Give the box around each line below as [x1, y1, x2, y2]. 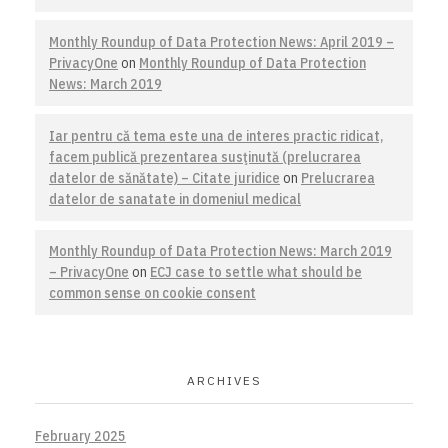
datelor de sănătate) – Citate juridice [49, 168, 280, 187]
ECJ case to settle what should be [150, 262, 362, 281]
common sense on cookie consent [49, 283, 256, 302]
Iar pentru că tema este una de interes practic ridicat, [49, 126, 383, 145]
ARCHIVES [186, 373, 262, 389]
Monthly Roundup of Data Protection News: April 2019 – [49, 32, 394, 51]
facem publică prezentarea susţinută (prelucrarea [49, 147, 361, 166]
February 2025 [35, 427, 126, 446]
